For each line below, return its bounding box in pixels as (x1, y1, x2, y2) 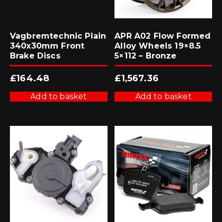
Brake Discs (10, 51, 60, 60)
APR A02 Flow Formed (114, 31, 211, 41)
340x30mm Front (10, 41, 85, 51)
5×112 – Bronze (114, 51, 177, 60)
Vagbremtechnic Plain (10, 31, 107, 41)
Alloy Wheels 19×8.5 (114, 41, 201, 51)
